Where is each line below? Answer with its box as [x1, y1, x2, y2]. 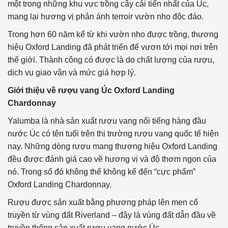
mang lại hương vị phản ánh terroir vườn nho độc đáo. [8, 12, 204, 21]
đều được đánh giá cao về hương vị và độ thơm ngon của [8, 155, 216, 164]
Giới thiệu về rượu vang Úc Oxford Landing [8, 86, 175, 95]
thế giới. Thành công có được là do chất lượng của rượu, [8, 55, 214, 65]
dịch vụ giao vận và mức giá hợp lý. [8, 68, 136, 77]
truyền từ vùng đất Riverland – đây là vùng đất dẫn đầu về [8, 211, 216, 220]
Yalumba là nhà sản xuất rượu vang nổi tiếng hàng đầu [8, 117, 206, 126]
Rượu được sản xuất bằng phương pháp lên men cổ [8, 198, 198, 207]
